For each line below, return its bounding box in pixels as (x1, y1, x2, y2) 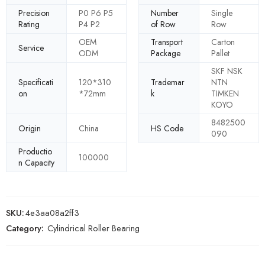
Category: (6, 222, 44, 235)
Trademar (151, 76, 185, 89)
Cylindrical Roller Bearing (47, 222, 140, 235)
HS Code (151, 122, 183, 134)
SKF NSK (211, 65, 243, 77)
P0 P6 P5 (79, 7, 113, 20)
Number (151, 7, 179, 20)
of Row (151, 18, 176, 31)
